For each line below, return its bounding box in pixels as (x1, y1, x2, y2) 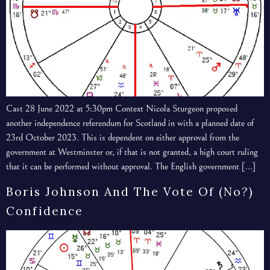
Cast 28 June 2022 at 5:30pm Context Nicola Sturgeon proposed (6, 102, 237, 114)
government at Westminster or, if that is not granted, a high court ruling (6, 146, 258, 157)
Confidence (6, 204, 83, 219)
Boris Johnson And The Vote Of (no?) (6, 184, 254, 199)
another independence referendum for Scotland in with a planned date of (6, 117, 254, 128)
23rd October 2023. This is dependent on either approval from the (6, 131, 239, 143)
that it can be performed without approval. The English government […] (6, 160, 256, 172)
